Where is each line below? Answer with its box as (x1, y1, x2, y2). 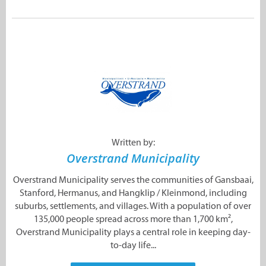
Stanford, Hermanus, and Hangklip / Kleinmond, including (19, 187, 247, 198)
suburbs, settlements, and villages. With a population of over (15, 200, 251, 211)
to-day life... (110, 239, 156, 251)
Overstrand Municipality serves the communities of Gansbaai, (12, 174, 254, 185)
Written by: (111, 137, 155, 148)
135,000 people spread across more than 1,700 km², (33, 213, 233, 224)
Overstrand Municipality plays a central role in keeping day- (15, 226, 251, 237)
